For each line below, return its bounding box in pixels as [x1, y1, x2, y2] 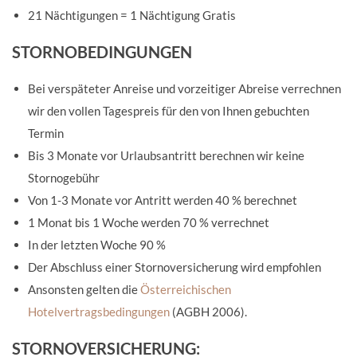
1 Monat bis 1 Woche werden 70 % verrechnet [28, 215, 269, 229]
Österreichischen [140, 282, 231, 296]
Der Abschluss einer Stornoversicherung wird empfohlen [28, 260, 321, 274]
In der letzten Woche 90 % [28, 237, 166, 252]
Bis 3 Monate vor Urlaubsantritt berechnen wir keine [28, 148, 304, 163]
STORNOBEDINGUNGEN [12, 42, 192, 61]
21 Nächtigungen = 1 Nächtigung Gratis [28, 8, 236, 22]
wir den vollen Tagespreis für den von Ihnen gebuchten [28, 104, 309, 118]
